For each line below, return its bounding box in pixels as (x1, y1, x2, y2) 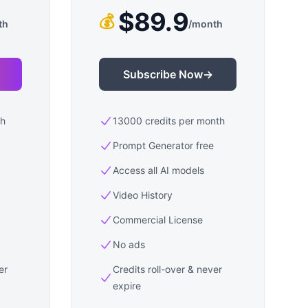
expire (113, 280, 141, 291)
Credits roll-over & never (113, 263, 222, 275)
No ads (113, 239, 145, 250)
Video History (113, 189, 173, 201)
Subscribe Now (122, 67, 203, 81)
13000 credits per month (113, 115, 225, 126)
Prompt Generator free (113, 140, 214, 151)
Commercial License (113, 214, 203, 225)
